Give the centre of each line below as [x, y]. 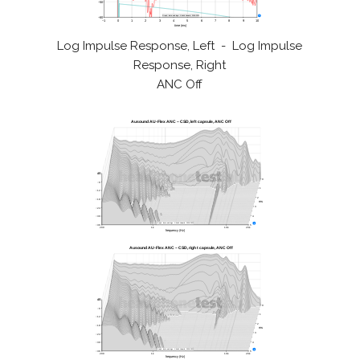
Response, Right [180, 65]
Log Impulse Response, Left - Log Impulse [180, 46]
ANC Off [180, 85]
